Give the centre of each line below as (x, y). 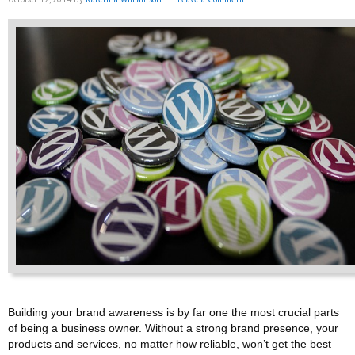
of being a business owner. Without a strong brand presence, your (173, 328)
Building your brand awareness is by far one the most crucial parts (174, 312)
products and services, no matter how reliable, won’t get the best (170, 344)
